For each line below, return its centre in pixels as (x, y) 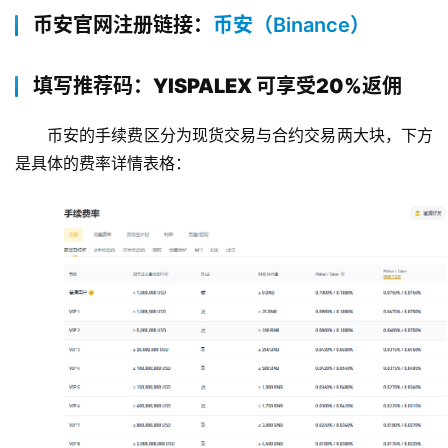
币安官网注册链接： (123, 25)
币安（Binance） (291, 25)
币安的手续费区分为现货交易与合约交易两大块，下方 (240, 135)
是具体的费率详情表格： (103, 163)
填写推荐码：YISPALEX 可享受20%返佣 (217, 86)
